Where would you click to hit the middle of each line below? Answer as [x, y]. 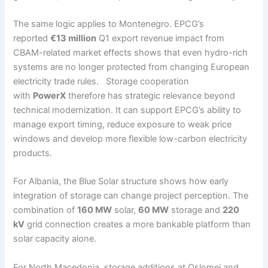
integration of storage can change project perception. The [131, 196]
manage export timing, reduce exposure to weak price [123, 124]
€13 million [74, 38]
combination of [45, 210]
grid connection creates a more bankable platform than [138, 225]
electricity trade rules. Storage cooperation [101, 81]
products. [33, 153]
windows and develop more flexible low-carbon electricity [130, 138]
